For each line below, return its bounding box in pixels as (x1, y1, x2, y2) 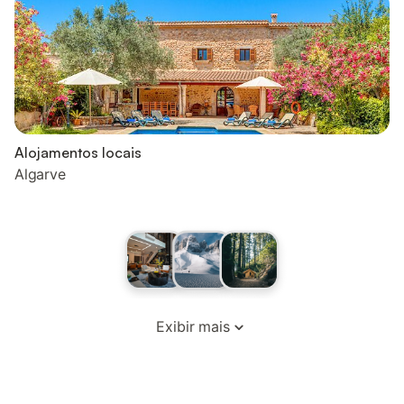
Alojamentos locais (14, 142, 142, 161)
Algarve (14, 164, 66, 183)
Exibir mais (156, 317, 230, 335)
